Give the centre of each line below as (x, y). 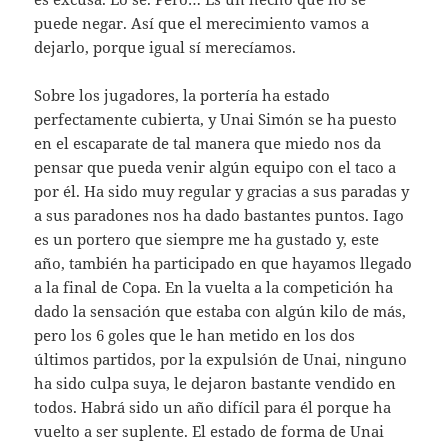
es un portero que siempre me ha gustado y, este (207, 239)
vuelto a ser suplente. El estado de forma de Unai (209, 431)
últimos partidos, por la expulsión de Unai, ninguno (221, 359)
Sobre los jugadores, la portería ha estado (182, 95)
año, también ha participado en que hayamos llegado (223, 263)
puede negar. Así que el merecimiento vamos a (202, 23)
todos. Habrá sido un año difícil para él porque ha (213, 407)
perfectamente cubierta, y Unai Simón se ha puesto (216, 119)
